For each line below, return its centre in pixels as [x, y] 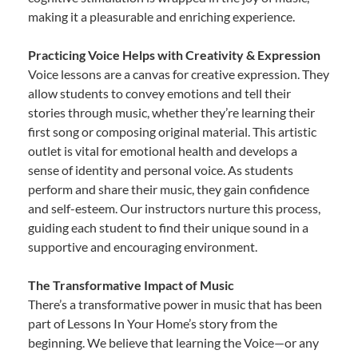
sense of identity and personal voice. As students [161, 169]
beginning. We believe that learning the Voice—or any [173, 342]
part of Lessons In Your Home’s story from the [153, 323]
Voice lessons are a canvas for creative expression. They [179, 74]
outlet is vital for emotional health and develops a [163, 150]
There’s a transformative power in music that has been [175, 304]
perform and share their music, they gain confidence [169, 189]
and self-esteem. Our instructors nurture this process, [174, 208]
